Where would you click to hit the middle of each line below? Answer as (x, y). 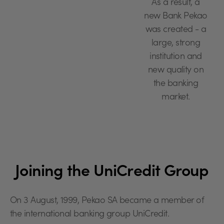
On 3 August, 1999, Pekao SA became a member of (107, 201)
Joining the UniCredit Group (112, 173)
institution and (176, 57)
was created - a (176, 30)
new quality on (176, 71)
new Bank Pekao (176, 17)
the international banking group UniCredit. (90, 215)
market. (176, 98)
